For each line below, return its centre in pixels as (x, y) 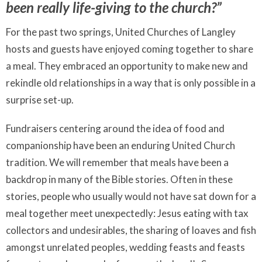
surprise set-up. (40, 100)
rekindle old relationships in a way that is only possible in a (131, 83)
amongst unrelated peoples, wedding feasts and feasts (125, 247)
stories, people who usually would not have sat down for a (131, 196)
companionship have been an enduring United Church (120, 146)
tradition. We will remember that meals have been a (117, 163)
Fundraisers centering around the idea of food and (115, 129)
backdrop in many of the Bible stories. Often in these (119, 180)
